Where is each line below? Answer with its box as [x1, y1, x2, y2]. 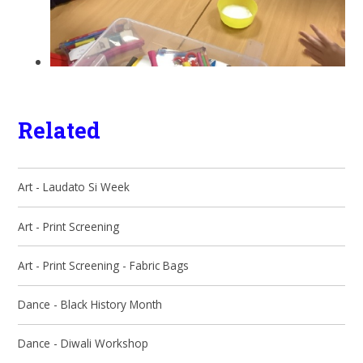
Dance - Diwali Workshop [18, 335, 149, 352]
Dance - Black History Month [18, 297, 163, 313]
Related [18, 115, 101, 145]
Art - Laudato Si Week [18, 179, 130, 195]
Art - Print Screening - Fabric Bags [18, 257, 190, 273]
